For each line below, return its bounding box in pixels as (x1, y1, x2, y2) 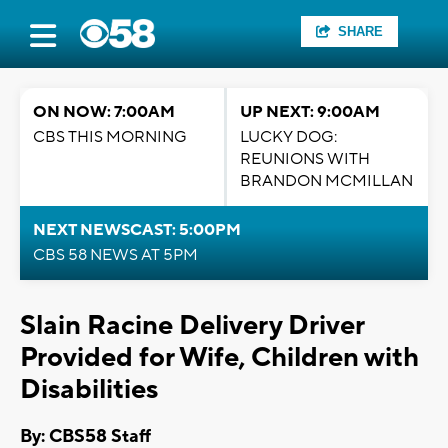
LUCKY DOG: (240, 127, 337, 147)
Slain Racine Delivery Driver (20, 308, 364, 343)
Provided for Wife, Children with (20, 340, 419, 375)
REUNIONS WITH (240, 149, 370, 169)
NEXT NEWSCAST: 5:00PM (33, 220, 241, 240)
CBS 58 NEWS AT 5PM (33, 245, 198, 265)
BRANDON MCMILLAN (240, 171, 413, 191)
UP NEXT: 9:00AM (240, 102, 380, 122)
